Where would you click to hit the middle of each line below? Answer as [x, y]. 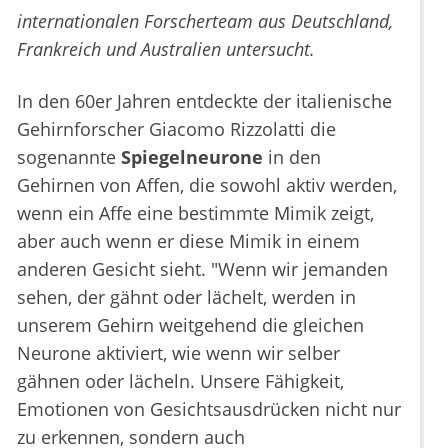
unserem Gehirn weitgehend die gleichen [190, 325]
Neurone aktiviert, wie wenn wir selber [178, 353]
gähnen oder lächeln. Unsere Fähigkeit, [180, 381]
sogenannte [69, 157]
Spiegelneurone [192, 157]
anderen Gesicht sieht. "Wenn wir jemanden [202, 269]
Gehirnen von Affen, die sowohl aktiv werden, [207, 185]
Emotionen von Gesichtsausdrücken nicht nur [209, 409]
